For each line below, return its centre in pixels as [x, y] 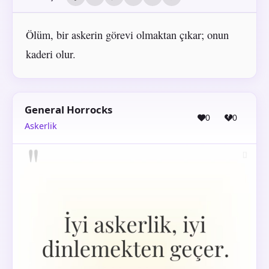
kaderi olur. [50, 54]
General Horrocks [68, 109]
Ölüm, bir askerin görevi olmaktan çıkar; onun [127, 35]
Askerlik [41, 125]
